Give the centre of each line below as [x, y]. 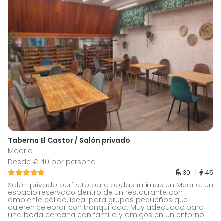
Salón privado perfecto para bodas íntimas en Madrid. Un [110, 185]
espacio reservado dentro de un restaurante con [95, 193]
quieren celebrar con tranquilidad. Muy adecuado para [106, 207]
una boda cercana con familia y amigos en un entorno [106, 215]
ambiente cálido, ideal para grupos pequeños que [98, 200]
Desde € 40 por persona [52, 162]
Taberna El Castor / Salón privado [69, 140]
